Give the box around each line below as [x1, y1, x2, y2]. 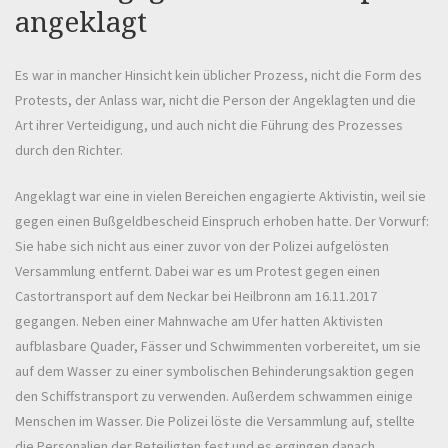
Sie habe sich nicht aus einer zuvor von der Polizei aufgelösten [15, 237, 389, 256]
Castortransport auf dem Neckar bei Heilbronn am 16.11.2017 [15, 287, 377, 306]
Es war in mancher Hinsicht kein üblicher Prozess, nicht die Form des [15, 66, 422, 85]
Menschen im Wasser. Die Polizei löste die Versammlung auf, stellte [15, 412, 415, 431]
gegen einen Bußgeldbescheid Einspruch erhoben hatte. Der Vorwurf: [15, 212, 429, 231]
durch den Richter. [15, 141, 123, 160]
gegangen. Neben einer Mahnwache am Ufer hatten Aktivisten [15, 312, 383, 331]
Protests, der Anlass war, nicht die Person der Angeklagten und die [15, 91, 416, 110]
